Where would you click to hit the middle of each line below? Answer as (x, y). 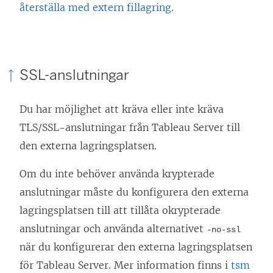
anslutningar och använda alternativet (113, 229)
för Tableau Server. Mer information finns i (125, 265)
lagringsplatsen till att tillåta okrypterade (120, 211)
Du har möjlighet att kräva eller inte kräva (122, 109)
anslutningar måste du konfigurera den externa (134, 192)
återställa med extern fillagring (95, 8)
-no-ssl (224, 230)
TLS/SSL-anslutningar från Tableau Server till (130, 128)
